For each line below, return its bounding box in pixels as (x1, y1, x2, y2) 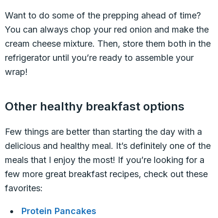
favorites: (5, 183, 43, 193)
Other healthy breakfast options (5, 99, 184, 113)
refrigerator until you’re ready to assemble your (5, 53, 194, 63)
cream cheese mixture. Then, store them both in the (5, 38, 211, 49)
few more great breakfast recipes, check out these (5, 169, 208, 179)
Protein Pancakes (21, 206, 97, 216)
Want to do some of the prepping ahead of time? (5, 10, 201, 20)
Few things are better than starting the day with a (5, 127, 202, 137)
